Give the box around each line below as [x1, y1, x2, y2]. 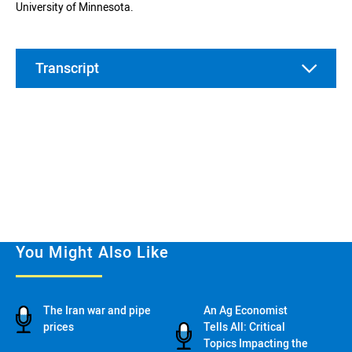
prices [43, 321, 74, 334]
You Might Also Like [16, 243, 169, 262]
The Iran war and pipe [43, 304, 151, 317]
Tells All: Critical [203, 321, 285, 334]
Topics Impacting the [203, 337, 308, 350]
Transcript [35, 60, 99, 77]
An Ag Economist [203, 304, 288, 317]
